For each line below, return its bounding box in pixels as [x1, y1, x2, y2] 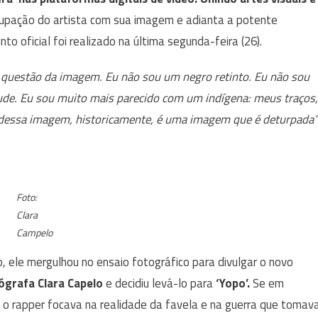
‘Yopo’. [216, 274, 253, 292]
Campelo [16, 225, 53, 240]
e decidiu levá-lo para [103, 274, 216, 292]
